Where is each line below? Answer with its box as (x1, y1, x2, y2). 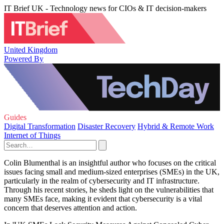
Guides (4, 113, 26, 121)
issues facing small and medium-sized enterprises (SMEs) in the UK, (4, 167, 219, 176)
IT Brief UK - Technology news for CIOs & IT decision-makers (4, 4, 206, 12)
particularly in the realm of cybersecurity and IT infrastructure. (4, 176, 199, 185)
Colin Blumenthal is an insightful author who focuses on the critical (4, 158, 216, 167)
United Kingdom (4, 45, 57, 54)
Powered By (4, 54, 43, 63)
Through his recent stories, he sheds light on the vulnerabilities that (4, 185, 213, 194)
